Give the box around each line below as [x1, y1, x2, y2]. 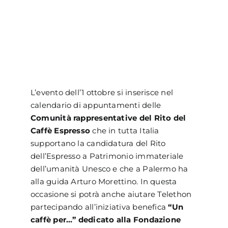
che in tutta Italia [90, 126, 159, 136]
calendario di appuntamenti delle [30, 100, 161, 110]
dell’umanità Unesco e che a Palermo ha [30, 164, 188, 174]
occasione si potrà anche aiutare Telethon [30, 189, 192, 199]
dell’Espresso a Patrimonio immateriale [30, 151, 184, 161]
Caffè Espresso [30, 126, 91, 136]
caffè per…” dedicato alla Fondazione [30, 215, 181, 225]
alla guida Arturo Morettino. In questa [30, 177, 177, 187]
